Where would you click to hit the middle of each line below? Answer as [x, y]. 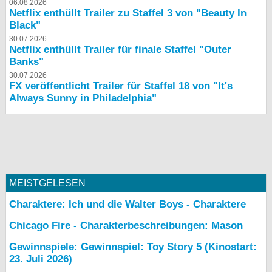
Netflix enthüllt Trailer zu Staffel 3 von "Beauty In [128, 13]
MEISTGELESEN [47, 183]
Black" [25, 25]
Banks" [26, 62]
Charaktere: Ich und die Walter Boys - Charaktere [127, 205]
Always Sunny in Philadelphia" [83, 98]
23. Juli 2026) [41, 259]
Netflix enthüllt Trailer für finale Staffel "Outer [120, 50]
